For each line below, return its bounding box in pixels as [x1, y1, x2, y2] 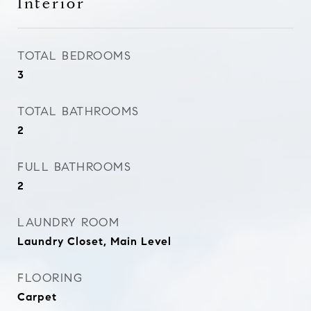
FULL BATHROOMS [17, 160, 131, 174]
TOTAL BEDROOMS [17, 49, 131, 63]
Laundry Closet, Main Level [17, 235, 171, 248]
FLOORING [17, 271, 83, 285]
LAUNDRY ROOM [17, 215, 119, 230]
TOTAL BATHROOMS [17, 104, 140, 119]
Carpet [17, 290, 57, 303]
